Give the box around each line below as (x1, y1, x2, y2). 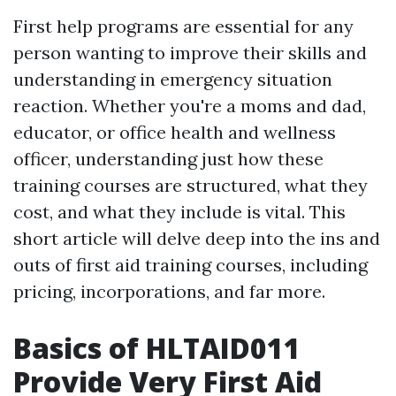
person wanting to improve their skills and (13, 42, 367, 64)
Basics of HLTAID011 (13, 329, 301, 367)
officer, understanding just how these (13, 148, 324, 170)
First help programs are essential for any (13, 15, 354, 37)
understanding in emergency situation (13, 68, 332, 90)
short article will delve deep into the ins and (13, 227, 380, 249)
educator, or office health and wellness (13, 121, 336, 143)
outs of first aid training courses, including (13, 254, 368, 276)
